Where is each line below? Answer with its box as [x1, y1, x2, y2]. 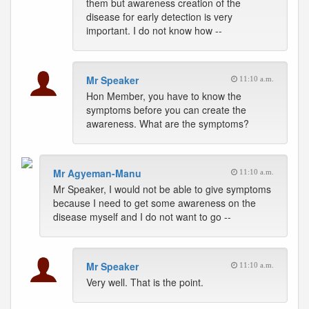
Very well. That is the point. [86, 275, 203, 289]
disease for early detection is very [86, 10, 232, 23]
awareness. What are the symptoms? [86, 117, 249, 130]
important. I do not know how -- [86, 23, 222, 37]
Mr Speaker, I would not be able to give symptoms [53, 182, 271, 196]
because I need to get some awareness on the [53, 196, 256, 210]
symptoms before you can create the [86, 103, 246, 117]
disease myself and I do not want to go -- [53, 210, 231, 223]
